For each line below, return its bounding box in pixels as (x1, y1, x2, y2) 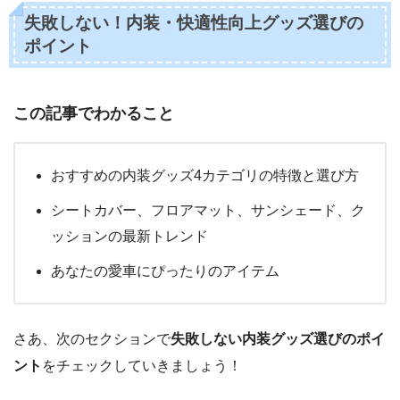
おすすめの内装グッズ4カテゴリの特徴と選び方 (51, 167, 359, 183)
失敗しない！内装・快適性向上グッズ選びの (23, 12, 363, 32)
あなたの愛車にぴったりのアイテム (51, 262, 279, 279)
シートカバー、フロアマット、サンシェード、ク (51, 202, 365, 218)
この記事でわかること (13, 104, 174, 122)
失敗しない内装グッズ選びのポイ (171, 330, 385, 346)
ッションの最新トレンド (51, 228, 208, 244)
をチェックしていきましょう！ (42, 357, 242, 373)
